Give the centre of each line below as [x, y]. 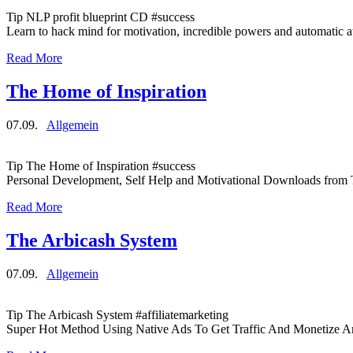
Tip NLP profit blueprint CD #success [100, 17]
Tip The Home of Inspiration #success [101, 165]
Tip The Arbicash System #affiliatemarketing [117, 314]
